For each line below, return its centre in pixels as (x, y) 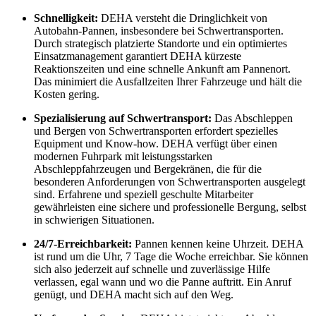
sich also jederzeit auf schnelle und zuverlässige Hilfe (152, 269)
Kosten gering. (67, 94)
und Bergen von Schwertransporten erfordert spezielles (156, 130)
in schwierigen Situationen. (94, 219)
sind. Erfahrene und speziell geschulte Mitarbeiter (144, 194)
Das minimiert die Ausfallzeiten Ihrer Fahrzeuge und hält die (168, 81)
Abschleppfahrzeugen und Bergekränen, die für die (148, 169)
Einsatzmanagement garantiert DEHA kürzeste (138, 56)
